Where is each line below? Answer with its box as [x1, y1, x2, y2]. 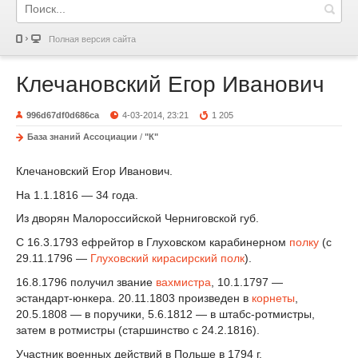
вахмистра [156, 275, 211, 288]
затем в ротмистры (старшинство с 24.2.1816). [16, 323, 260, 336]
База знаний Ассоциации [27, 132, 137, 141]
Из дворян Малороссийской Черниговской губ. [16, 212, 259, 225]
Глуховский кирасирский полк [90, 252, 245, 265]
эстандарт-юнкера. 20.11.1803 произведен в [16, 291, 252, 304]
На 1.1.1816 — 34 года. [16, 188, 138, 201]
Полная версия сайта [49, 34, 136, 44]
